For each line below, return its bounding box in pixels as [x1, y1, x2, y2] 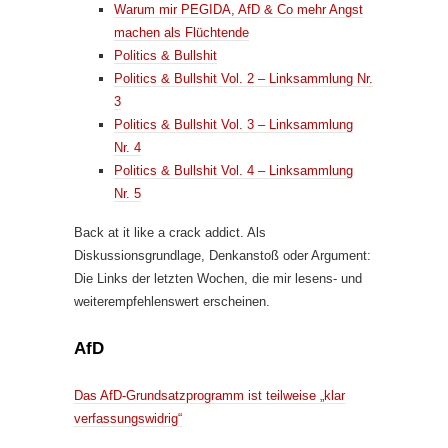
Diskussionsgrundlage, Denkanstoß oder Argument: [74, 247, 371, 263]
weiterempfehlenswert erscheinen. [74, 293, 270, 309]
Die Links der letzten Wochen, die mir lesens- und [74, 270, 362, 286]
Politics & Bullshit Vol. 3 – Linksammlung [114, 116, 353, 132]
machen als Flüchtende [114, 24, 249, 40]
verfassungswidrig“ [74, 410, 182, 426]
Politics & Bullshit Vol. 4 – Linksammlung [114, 162, 353, 178]
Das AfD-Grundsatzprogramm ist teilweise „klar [74, 387, 345, 403]
